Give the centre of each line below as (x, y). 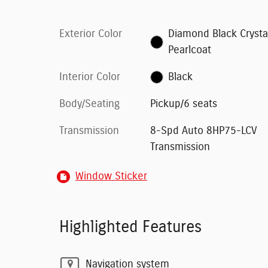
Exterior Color (91, 34)
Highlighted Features (130, 227)
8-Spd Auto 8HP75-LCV (203, 131)
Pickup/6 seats (183, 104)
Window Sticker (111, 176)
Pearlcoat (190, 50)
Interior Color (90, 77)
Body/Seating (89, 104)
